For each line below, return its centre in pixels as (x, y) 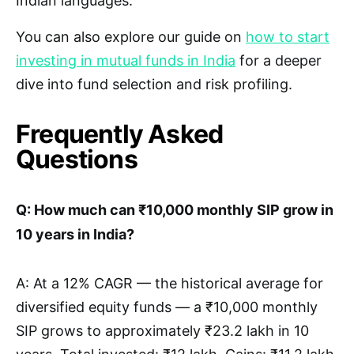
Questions (77, 160)
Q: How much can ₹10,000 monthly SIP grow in (175, 210)
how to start (288, 37)
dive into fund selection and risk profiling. (154, 85)
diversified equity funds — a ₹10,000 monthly (167, 307)
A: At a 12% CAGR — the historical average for (169, 284)
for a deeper (279, 61)
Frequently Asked (120, 134)
